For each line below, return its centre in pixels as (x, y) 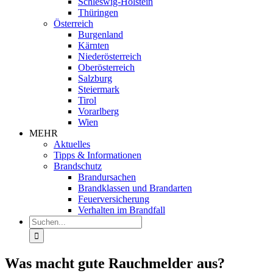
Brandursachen (107, 177)
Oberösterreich (106, 67)
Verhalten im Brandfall (122, 210)
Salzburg (95, 78)
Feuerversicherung (114, 199)
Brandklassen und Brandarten (135, 188)
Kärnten (94, 45)
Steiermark (99, 89)
